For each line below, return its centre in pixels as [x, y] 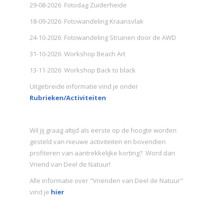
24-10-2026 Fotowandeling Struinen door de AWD [103, 37]
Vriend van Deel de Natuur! [71, 164]
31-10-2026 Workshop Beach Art [77, 54]
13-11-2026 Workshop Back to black [83, 70]
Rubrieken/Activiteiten [68, 97]
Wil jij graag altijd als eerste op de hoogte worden [103, 130]
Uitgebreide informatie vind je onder [84, 86]
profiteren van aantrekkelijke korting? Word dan [102, 153]
